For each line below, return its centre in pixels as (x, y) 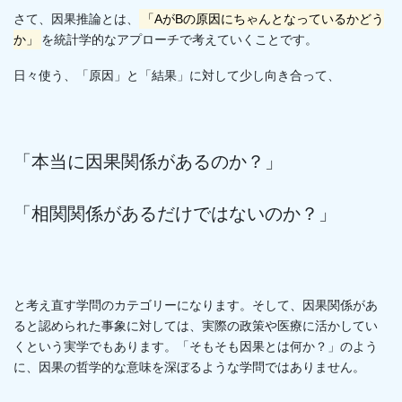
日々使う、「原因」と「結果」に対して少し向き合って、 (177, 75)
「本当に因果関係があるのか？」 (148, 161)
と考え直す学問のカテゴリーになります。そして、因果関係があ (196, 305)
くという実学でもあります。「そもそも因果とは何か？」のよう (196, 346)
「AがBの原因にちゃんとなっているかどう (262, 19)
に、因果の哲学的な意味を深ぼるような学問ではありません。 (189, 367)
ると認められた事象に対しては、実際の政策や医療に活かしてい (196, 325)
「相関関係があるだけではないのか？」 (175, 213)
